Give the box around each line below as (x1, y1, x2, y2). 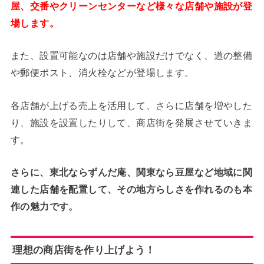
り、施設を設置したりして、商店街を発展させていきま (10, 117, 253, 128)
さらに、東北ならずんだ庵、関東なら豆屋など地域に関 (10, 167, 253, 178)
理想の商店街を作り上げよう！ (12, 244, 156, 256)
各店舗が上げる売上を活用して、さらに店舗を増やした (10, 100, 253, 111)
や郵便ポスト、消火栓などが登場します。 (10, 67, 194, 78)
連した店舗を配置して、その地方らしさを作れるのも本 (10, 184, 253, 195)
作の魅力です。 (10, 201, 78, 212)
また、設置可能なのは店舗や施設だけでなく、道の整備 (10, 50, 253, 61)
